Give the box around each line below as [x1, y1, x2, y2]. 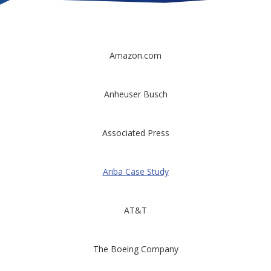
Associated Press [102, 127, 169, 139]
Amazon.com [109, 50, 162, 61]
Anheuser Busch [103, 88, 168, 100]
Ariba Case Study [102, 166, 169, 177]
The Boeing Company [93, 243, 178, 255]
